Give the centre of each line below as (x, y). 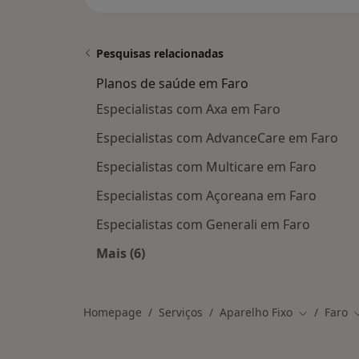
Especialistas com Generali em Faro (203, 224)
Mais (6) (121, 253)
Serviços (181, 312)
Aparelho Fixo (256, 312)
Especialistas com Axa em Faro (188, 109)
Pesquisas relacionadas (160, 53)
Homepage (113, 312)
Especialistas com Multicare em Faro (206, 167)
